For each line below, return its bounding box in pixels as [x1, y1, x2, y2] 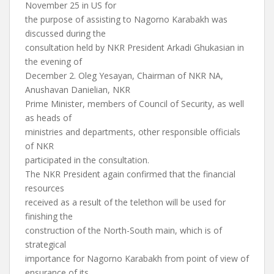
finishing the [25, 210, 73, 222]
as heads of [25, 112, 72, 124]
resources [25, 182, 64, 194]
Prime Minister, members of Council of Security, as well [25, 98, 244, 109]
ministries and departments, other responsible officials [25, 126, 240, 138]
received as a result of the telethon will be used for [25, 196, 226, 208]
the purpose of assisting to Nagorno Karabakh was [25, 13, 228, 25]
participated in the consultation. [25, 154, 149, 166]
